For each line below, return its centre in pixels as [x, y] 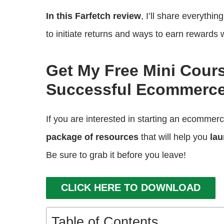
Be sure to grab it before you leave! [116, 155]
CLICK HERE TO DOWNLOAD [131, 187]
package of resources [92, 137]
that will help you [174, 137]
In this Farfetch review [93, 16]
